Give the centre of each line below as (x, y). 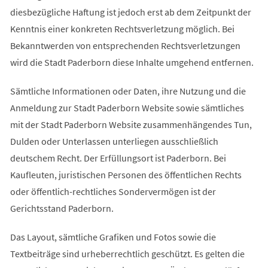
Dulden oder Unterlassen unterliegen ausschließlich (114, 141)
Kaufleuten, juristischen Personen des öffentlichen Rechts (126, 174)
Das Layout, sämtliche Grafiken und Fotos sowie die (113, 237)
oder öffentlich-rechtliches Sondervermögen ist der (113, 191)
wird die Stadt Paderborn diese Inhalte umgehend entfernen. (132, 62)
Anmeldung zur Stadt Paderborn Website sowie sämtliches (127, 107)
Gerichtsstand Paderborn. (62, 208)
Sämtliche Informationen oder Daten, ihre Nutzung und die (128, 91)
